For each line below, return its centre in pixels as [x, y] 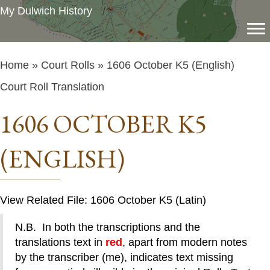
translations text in [60, 242]
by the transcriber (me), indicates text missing [124, 257]
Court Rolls [68, 65]
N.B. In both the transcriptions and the [108, 227]
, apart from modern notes [185, 242]
